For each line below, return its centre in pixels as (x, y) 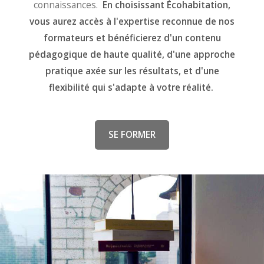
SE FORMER (132, 135)
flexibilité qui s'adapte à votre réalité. (132, 88)
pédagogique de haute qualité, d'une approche (132, 55)
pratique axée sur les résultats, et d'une (132, 71)
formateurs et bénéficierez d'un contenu (132, 38)
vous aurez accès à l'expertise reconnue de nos (132, 22)
